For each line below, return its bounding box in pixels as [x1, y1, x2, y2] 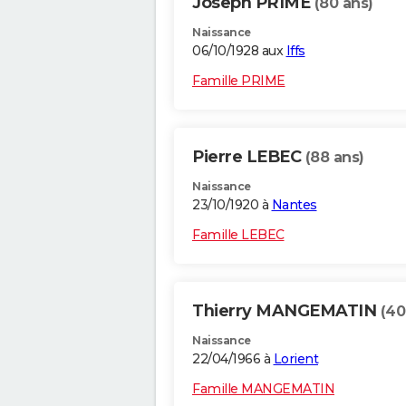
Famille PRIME [192, 72, 285, 90]
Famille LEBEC [192, 227, 285, 244]
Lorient [273, 351, 318, 368]
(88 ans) [304, 149, 364, 167]
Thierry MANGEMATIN [192, 301, 381, 322]
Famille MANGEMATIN [192, 381, 334, 398]
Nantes [271, 197, 317, 214]
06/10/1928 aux [192, 43, 286, 60]
